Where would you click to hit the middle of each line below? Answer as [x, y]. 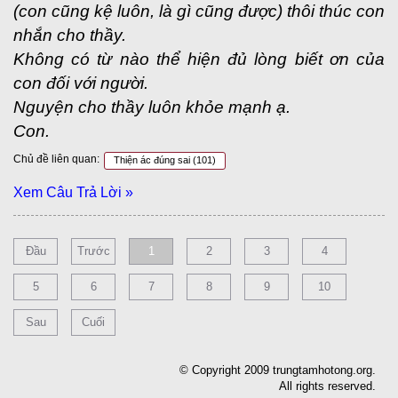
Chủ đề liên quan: [56, 159]
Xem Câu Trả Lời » [73, 192]
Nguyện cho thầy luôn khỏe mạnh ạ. [152, 107]
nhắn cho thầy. [70, 35]
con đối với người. [81, 83]
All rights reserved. [327, 386]
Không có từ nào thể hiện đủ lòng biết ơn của [199, 59]
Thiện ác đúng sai [153, 160]
